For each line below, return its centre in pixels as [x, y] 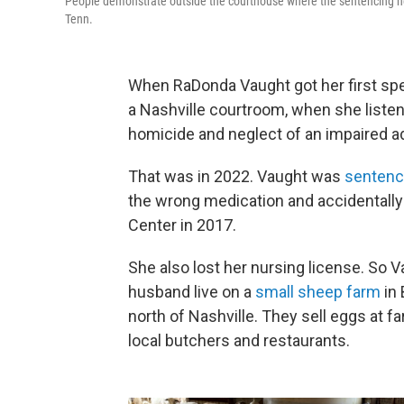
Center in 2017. [182, 225]
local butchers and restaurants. [239, 341]
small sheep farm [318, 292]
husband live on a [192, 292]
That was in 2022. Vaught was [236, 177]
